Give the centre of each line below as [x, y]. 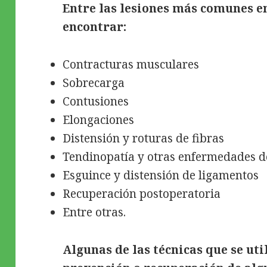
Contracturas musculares [131, 64]
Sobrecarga [94, 83]
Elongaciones [99, 119]
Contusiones [96, 101]
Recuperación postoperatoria [142, 193]
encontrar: [95, 27]
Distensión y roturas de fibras [144, 138]
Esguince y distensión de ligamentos [161, 175]
